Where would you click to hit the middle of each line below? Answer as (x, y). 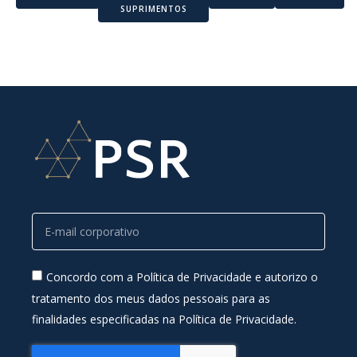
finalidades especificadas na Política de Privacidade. (164, 319)
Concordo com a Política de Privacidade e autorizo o (182, 277)
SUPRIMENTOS (153, 8)
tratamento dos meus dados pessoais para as (151, 298)
